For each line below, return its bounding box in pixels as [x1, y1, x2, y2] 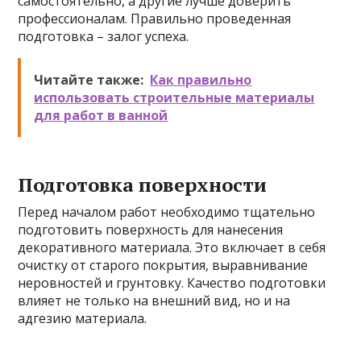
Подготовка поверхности [18, 172, 268, 197]
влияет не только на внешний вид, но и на [18, 292, 291, 309]
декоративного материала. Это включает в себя [18, 239, 326, 256]
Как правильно [150, 71, 252, 89]
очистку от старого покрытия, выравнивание [18, 256, 309, 274]
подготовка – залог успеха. [18, 27, 189, 45]
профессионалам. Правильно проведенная [18, 10, 292, 27]
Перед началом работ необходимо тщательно [18, 203, 316, 221]
